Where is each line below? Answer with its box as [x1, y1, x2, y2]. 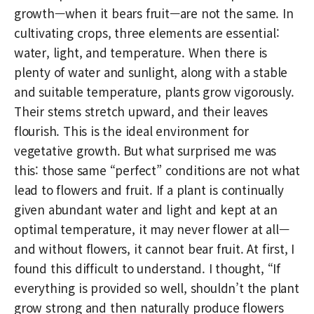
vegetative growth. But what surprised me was [14, 141, 277, 159]
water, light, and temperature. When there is [14, 43, 268, 61]
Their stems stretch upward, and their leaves [14, 102, 268, 120]
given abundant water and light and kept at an [14, 200, 278, 218]
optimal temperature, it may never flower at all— [14, 219, 289, 238]
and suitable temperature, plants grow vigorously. [14, 82, 295, 100]
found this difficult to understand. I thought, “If [14, 259, 280, 277]
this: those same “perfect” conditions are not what [14, 161, 300, 179]
